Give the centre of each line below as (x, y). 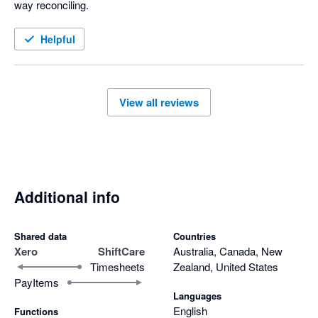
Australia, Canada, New (228, 251)
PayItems (37, 283)
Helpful (58, 39)
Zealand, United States (226, 267)
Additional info (67, 197)
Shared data (40, 236)
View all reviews (159, 102)
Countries (194, 236)
